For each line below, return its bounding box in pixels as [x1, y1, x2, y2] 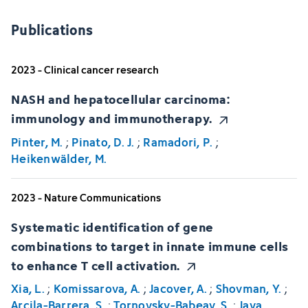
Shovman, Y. [215, 280, 282, 298]
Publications [11, 19, 93, 41]
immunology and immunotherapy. [11, 108, 212, 129]
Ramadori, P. [143, 133, 213, 151]
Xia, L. [11, 280, 45, 298]
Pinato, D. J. [71, 133, 135, 151]
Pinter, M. [11, 133, 63, 151]
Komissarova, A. [53, 280, 141, 298]
